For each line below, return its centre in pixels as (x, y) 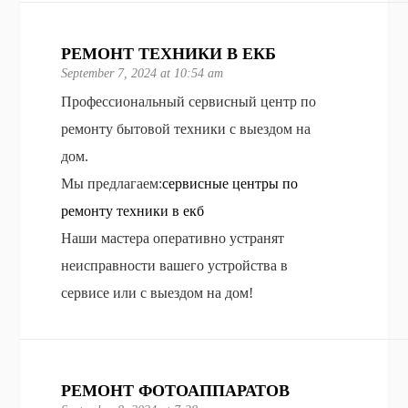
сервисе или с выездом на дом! (158, 292)
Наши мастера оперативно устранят (173, 238)
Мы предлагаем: (112, 183)
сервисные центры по (230, 183)
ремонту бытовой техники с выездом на (186, 128)
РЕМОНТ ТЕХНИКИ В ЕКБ (169, 53)
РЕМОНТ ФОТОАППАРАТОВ (176, 390)
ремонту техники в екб (133, 210)
